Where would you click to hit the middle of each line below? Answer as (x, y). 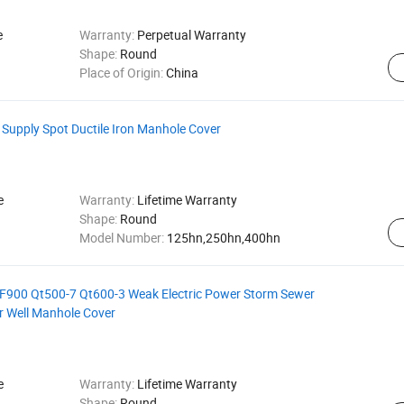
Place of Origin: (122, 73)
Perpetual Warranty (191, 35)
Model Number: (123, 238)
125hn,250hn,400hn (223, 238)
